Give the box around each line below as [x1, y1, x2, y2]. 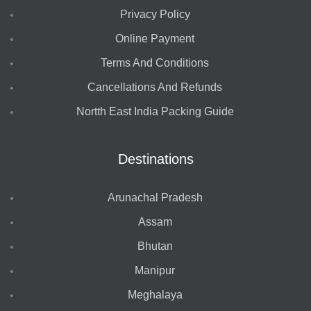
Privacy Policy [119, 8, 190, 21]
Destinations [117, 151, 194, 167]
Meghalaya [127, 289, 183, 301]
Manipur [135, 264, 176, 277]
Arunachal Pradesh [107, 192, 203, 204]
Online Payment [115, 33, 195, 45]
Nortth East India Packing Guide [76, 106, 234, 118]
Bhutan [137, 240, 173, 253]
